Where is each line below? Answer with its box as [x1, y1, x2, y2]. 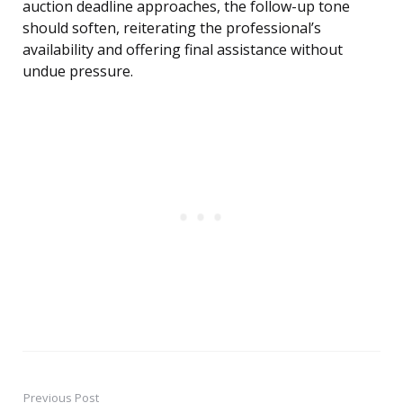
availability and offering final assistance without [22, 40, 343, 60]
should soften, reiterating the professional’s [22, 18, 321, 39]
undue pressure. [22, 61, 133, 82]
